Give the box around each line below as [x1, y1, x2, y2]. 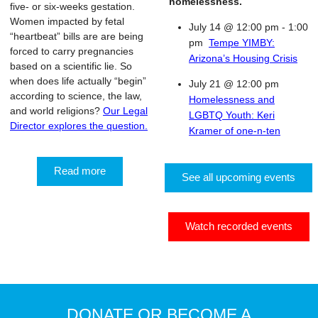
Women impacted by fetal [10, 16, 124, 27]
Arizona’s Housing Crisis [189, 53, 297, 64]
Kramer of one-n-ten [189, 125, 280, 136]
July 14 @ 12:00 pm [189, 21, 279, 33]
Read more [53, 165, 106, 177]
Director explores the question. [10, 120, 148, 131]
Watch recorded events [185, 220, 292, 233]
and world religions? [10, 105, 103, 116]
